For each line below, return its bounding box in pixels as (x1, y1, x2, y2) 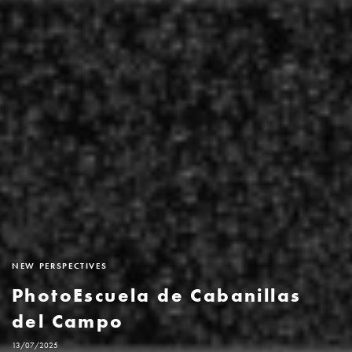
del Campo (12, 308, 124, 333)
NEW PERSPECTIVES (12, 259, 108, 271)
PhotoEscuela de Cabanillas (12, 282, 302, 307)
